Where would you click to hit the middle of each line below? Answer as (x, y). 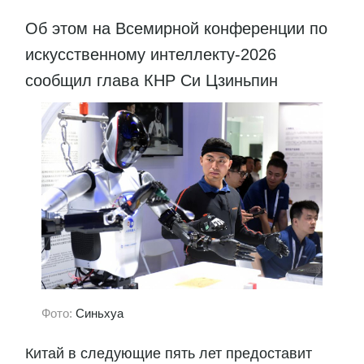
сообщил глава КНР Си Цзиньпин (154, 80)
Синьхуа (100, 313)
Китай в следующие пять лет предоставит (169, 354)
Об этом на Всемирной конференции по (176, 28)
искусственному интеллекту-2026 (151, 54)
